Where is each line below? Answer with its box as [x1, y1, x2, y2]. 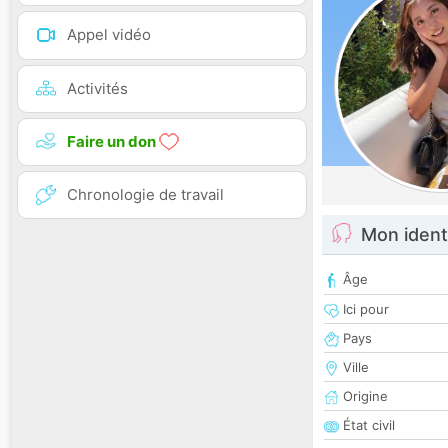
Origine [339, 388, 388, 405]
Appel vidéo [67, 25, 151, 45]
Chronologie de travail [67, 184, 224, 204]
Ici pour [339, 301, 389, 318]
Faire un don [67, 131, 159, 151]
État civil [339, 417, 395, 434]
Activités [67, 78, 128, 98]
